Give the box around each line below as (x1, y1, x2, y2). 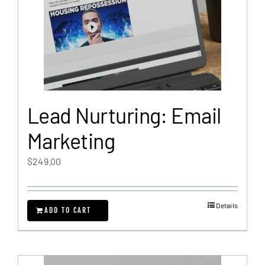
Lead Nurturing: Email (27, 102, 221, 128)
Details (216, 201, 238, 209)
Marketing (27, 128, 115, 153)
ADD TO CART (44, 206, 91, 215)
